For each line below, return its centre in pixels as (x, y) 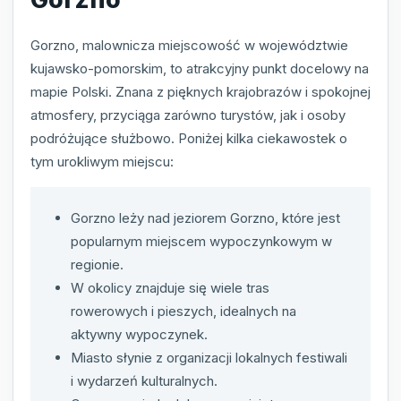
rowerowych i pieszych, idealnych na (183, 311)
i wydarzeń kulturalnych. (144, 381)
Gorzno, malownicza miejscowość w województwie (189, 46)
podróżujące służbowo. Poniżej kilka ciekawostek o (189, 139)
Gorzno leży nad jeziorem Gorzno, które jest (205, 218)
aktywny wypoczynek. (139, 335)
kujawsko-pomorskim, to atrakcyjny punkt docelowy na (200, 69)
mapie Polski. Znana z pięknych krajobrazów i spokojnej (200, 92)
